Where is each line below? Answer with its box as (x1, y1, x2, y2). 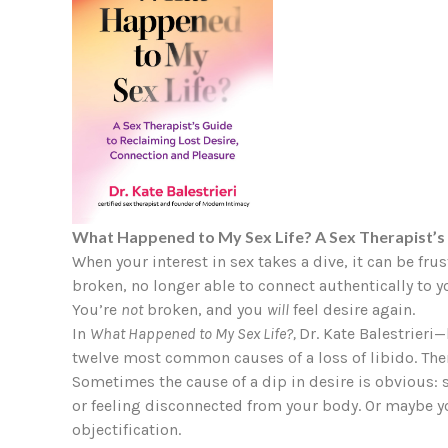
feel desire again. (289, 299, 415, 319)
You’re (72, 299, 121, 319)
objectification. (72, 419, 181, 439)
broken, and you (143, 299, 267, 319)
